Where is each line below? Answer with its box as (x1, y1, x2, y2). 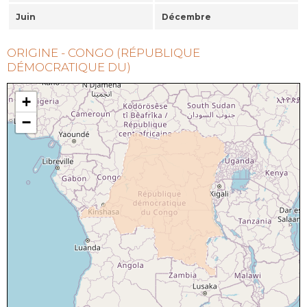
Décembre (162, 12, 211, 23)
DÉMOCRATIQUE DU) (7, 60, 131, 75)
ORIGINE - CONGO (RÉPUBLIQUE (7, 46, 200, 60)
